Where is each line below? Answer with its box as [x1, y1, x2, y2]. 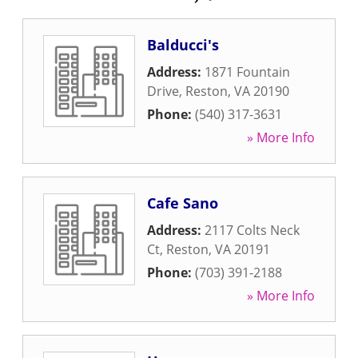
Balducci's [147, 35, 219, 54]
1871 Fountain [205, 63, 290, 81]
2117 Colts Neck [205, 221, 300, 239]
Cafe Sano [147, 193, 218, 213]
